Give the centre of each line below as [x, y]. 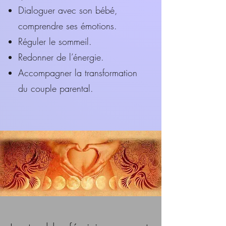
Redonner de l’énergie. [61, 57]
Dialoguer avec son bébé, [68, 10]
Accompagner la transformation [78, 73]
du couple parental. [56, 88]
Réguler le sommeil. [55, 41]
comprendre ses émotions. [68, 26]
